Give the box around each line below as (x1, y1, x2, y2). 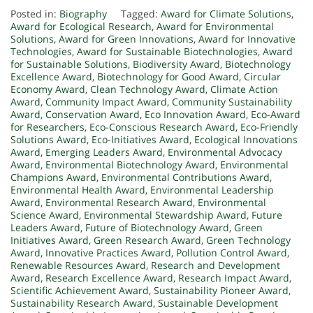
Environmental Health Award (10, 183, 145, 197)
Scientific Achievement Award (10, 284, 149, 298)
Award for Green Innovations (59, 32, 194, 46)
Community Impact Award (45, 95, 167, 109)
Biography (59, 7, 107, 21)
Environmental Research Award (45, 196, 193, 210)
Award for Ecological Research (10, 20, 152, 34)
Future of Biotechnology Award (85, 221, 229, 235)
